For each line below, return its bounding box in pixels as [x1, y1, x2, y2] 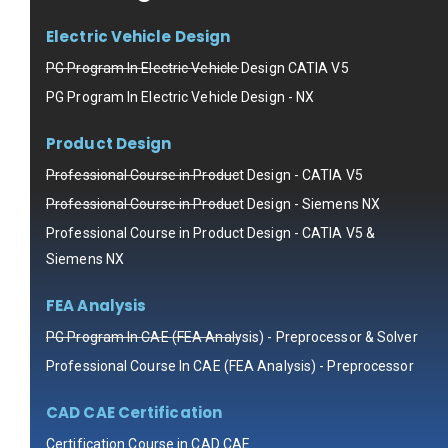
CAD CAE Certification [46, 402, 223, 424]
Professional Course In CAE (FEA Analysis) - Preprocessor [46, 358, 414, 375]
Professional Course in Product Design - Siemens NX [46, 196, 380, 213]
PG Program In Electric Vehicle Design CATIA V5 [46, 60, 349, 77]
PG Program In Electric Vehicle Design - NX [46, 89, 315, 106]
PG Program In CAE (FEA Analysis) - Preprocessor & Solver [46, 329, 418, 346]
